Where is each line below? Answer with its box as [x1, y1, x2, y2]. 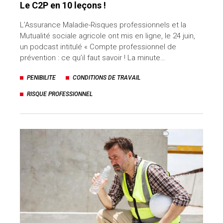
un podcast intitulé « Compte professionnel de [20, 42, 176, 51]
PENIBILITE [27, 74, 56, 81]
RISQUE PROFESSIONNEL [27, 91, 93, 98]
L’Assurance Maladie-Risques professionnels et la [20, 20, 186, 29]
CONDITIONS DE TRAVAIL [73, 74, 140, 81]
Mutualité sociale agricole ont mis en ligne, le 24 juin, [20, 31, 195, 40]
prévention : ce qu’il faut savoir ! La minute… [20, 53, 165, 62]
